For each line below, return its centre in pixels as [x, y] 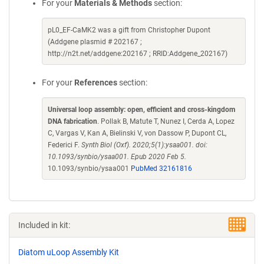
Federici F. [65, 145]
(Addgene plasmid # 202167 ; [95, 42]
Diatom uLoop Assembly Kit [69, 252]
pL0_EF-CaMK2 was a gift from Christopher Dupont [129, 30]
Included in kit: [44, 225]
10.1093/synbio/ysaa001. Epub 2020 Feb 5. [117, 157]
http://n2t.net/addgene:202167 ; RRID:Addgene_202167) [138, 54]
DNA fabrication [72, 121]
